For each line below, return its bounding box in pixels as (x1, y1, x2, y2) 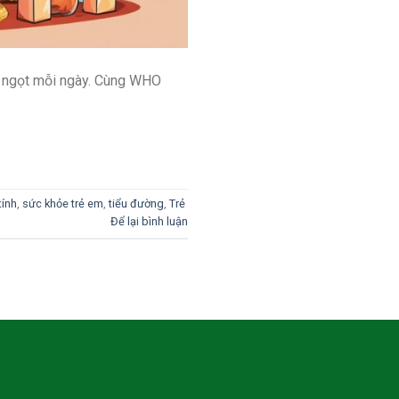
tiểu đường (109, 197, 164, 211)
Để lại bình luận (110, 215, 188, 229)
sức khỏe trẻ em (22, 197, 103, 211)
